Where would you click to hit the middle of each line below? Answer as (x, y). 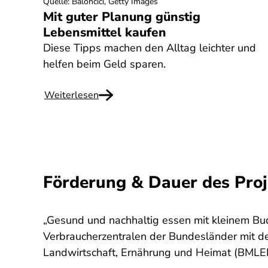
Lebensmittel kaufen (105, 32)
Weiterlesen (71, 95)
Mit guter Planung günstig (122, 17)
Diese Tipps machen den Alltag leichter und (150, 48)
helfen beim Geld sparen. (104, 64)
